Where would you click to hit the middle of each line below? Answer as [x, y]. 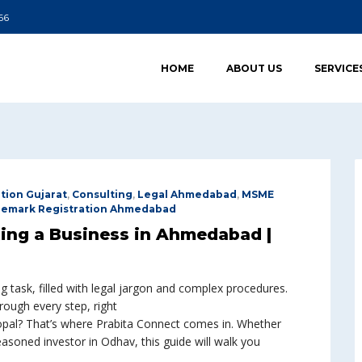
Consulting [102, 194]
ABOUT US [254, 68]
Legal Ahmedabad [187, 194]
